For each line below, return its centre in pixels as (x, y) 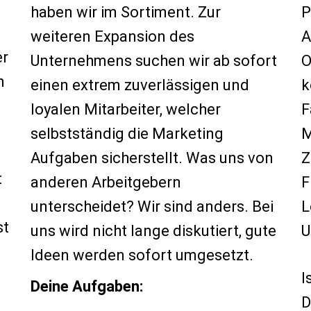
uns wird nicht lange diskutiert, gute (153, 231)
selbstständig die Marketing (127, 134)
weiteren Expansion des (112, 36)
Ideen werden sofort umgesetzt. (142, 255)
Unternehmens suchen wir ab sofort (154, 61)
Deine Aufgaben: (87, 286)
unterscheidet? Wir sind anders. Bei (152, 207)
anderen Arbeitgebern (106, 182)
